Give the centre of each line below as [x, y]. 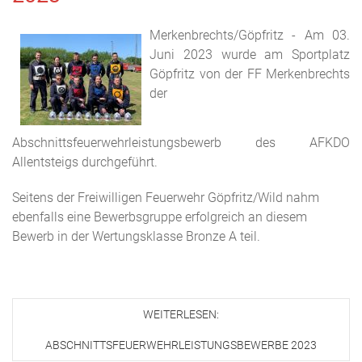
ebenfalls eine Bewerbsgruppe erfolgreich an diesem [160, 217]
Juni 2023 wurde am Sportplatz [250, 55]
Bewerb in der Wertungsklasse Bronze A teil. [138, 236]
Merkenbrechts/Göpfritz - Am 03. [250, 35]
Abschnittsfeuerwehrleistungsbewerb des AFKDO [181, 143]
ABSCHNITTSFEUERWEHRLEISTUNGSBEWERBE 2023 [181, 345]
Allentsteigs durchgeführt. [85, 162]
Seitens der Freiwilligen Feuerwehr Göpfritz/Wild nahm [166, 198]
